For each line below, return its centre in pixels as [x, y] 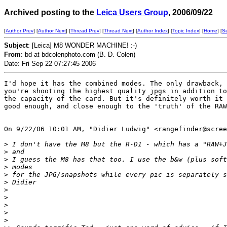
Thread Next [118, 31]
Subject [16, 45]
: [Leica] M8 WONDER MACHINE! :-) [82, 45]
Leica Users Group [132, 12]
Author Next [52, 31]
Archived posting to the [50, 12]
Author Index [153, 31]
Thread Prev [85, 31]
